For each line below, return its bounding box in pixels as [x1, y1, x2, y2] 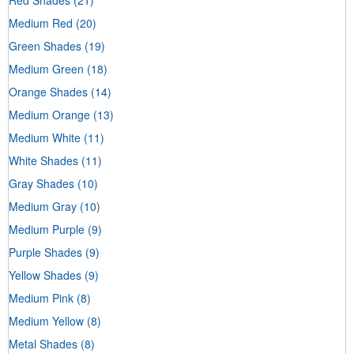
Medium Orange [9, 106, 90, 122]
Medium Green [9, 60, 84, 77]
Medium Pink [9, 289, 73, 306]
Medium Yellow [9, 312, 84, 329]
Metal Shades [9, 335, 77, 352]
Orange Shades [9, 83, 88, 100]
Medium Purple [9, 220, 85, 237]
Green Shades [9, 37, 81, 54]
